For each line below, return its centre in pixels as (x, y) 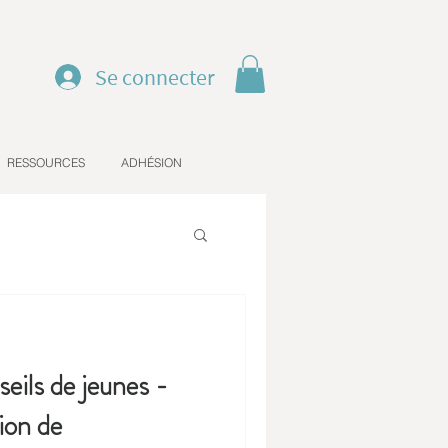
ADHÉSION (151, 163)
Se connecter (155, 77)
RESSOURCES (46, 163)
